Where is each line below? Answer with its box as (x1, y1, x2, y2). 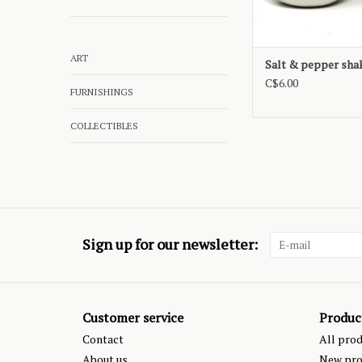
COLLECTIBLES (70, 120, 138, 132)
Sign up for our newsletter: (82, 234, 258, 254)
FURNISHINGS (70, 86, 133, 98)
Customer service (82, 309, 183, 326)
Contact (82, 331, 124, 347)
